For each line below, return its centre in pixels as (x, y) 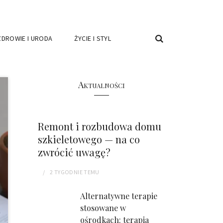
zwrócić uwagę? (74, 152)
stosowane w (103, 208)
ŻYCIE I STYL (92, 38)
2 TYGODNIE (66, 172)
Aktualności (101, 85)
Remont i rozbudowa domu (100, 126)
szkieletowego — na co (89, 139)
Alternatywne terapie (119, 196)
